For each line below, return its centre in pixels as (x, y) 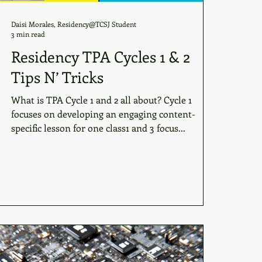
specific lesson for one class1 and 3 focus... (98, 128)
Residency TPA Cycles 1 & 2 (101, 56)
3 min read (28, 34)
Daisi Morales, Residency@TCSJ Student (74, 24)
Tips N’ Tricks (57, 77)
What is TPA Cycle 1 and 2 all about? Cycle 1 (66, 100)
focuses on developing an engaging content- (103, 114)
